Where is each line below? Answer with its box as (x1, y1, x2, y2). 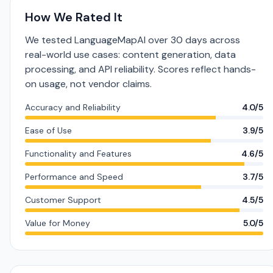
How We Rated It (25, 9, 122, 25)
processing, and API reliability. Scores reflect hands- (25, 63, 256, 76)
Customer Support (25, 194, 101, 205)
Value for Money (25, 218, 90, 229)
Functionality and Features (25, 148, 132, 159)
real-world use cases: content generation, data (25, 48, 236, 61)
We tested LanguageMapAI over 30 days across (25, 34, 240, 46)
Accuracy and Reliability (25, 102, 121, 113)
